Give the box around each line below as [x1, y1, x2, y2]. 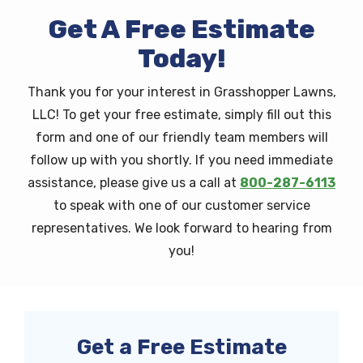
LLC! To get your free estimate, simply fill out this [32, 107, 331, 122]
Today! [137, 43, 226, 74]
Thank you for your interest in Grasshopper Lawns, [27, 84, 336, 100]
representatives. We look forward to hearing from [31, 220, 332, 236]
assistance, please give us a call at [28, 175, 240, 190]
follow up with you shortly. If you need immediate [30, 152, 333, 168]
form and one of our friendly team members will [35, 130, 328, 145]
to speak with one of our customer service [53, 198, 310, 213]
